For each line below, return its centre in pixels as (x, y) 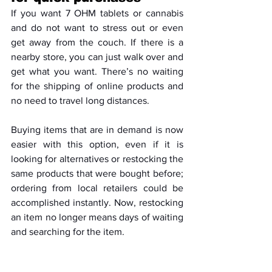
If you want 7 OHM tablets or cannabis (97, 13)
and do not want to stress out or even (97, 28)
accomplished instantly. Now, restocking (97, 202)
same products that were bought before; (97, 173)
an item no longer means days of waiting (97, 217)
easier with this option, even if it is (97, 144)
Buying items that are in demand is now (97, 130)
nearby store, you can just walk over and (97, 57)
